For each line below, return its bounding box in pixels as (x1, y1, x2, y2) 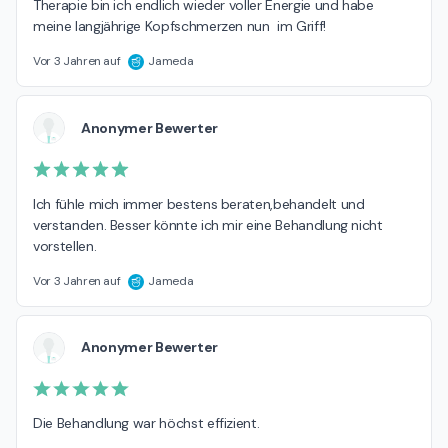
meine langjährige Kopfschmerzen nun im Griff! (33, 17, 326, 36)
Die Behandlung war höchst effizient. (33, 414, 260, 433)
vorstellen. (33, 236, 97, 255)
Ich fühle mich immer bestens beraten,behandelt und (33, 194, 365, 213)
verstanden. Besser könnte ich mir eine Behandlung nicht (33, 215, 383, 234)
